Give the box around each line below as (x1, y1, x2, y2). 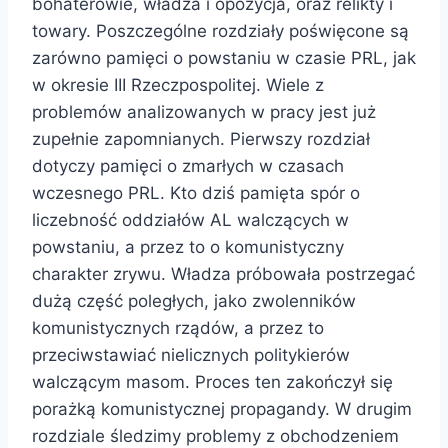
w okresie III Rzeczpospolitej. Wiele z (32, 74, 324, 95)
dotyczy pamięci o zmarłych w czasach (32, 155, 344, 176)
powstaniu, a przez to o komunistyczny (32, 236, 344, 257)
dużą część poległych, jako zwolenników (32, 290, 356, 311)
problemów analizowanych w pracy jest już (32, 101, 376, 122)
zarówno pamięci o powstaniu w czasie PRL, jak (32, 47, 416, 68)
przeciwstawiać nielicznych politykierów (32, 344, 350, 365)
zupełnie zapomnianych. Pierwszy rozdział (32, 128, 370, 149)
